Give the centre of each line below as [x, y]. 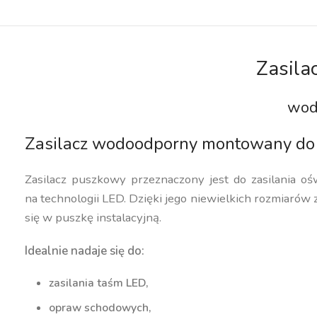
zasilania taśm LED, [99, 283]
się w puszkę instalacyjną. [93, 217]
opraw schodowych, [100, 307]
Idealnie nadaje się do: [85, 250]
